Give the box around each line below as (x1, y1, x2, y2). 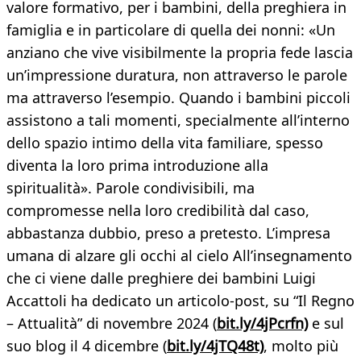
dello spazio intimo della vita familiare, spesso (6, 133, 323, 153)
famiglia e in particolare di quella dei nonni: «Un (6, 20, 335, 40)
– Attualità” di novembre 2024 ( (6, 313, 217, 334)
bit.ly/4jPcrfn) (217, 313, 308, 334)
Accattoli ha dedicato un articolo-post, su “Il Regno (6, 291, 355, 311)
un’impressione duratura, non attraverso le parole (6, 65, 347, 85)
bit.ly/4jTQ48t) (167, 336, 263, 356)
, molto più (263, 336, 338, 356)
